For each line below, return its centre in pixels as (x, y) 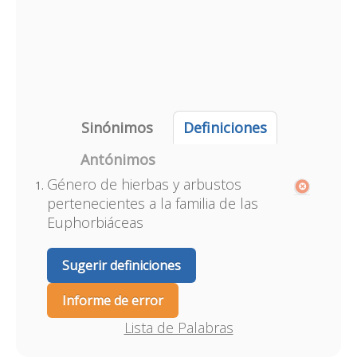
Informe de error (112, 300)
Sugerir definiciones (121, 265)
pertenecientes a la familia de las (152, 203)
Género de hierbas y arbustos (144, 184)
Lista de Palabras (178, 328)
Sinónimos (117, 127)
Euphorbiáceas (95, 222)
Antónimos (118, 159)
